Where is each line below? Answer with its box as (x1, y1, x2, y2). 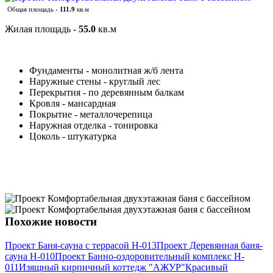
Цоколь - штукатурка (29, 131, 116, 142)
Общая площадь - (7, 5, 58, 13)
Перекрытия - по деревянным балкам (29, 87, 184, 98)
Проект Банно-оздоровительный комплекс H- (55, 251, 244, 262)
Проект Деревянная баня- (157, 240, 263, 251)
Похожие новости (5, 215, 97, 229)
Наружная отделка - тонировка (29, 120, 158, 131)
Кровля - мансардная (29, 98, 116, 109)
